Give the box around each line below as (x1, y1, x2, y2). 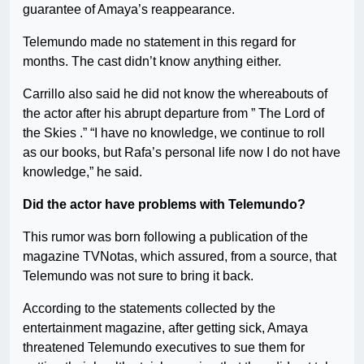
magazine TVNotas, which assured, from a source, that (23, 249, 336, 264)
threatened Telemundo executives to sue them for (23, 340, 305, 355)
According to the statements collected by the (23, 301, 275, 316)
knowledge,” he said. (23, 165, 142, 180)
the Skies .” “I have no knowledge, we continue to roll (23, 126, 325, 141)
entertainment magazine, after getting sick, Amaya (23, 321, 308, 336)
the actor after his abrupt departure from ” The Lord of (23, 106, 324, 121)
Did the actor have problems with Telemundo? (23, 197, 305, 212)
